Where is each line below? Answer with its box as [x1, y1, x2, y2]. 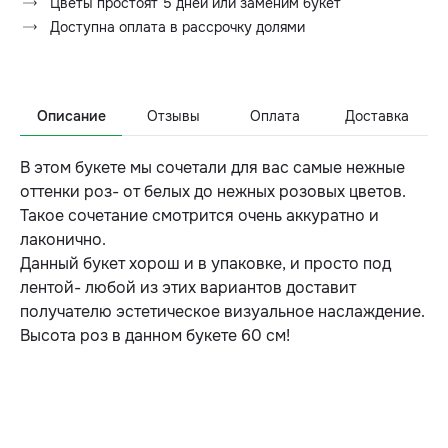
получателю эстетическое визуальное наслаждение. [20, 301, 425, 322]
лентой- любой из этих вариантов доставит [20, 277, 356, 298]
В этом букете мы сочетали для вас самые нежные [20, 157, 405, 178]
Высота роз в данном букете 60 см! [20, 325, 290, 346]
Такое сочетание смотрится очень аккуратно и [20, 205, 379, 226]
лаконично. [20, 229, 106, 250]
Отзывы [146, 107, 200, 125]
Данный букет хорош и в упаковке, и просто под [20, 253, 391, 274]
